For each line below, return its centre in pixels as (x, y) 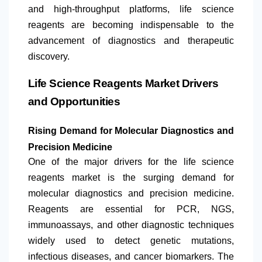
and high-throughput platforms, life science (131, 9)
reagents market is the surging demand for (131, 178)
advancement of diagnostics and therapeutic (131, 41)
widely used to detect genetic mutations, (131, 241)
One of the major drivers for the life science (131, 162)
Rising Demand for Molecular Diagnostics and (131, 131)
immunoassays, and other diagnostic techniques (131, 225)
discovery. (49, 57)
